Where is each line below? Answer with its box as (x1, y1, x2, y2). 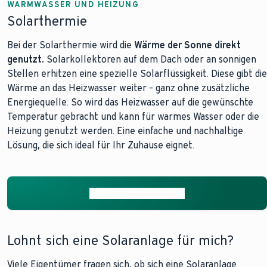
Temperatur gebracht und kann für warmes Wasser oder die (7, 111, 259, 122)
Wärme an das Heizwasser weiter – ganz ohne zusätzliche (7, 82, 250, 94)
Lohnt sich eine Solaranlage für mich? (7, 232, 234, 249)
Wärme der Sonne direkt (134, 39, 241, 51)
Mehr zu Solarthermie (89, 187, 185, 199)
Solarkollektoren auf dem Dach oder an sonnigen (44, 54, 256, 65)
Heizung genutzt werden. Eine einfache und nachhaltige (7, 125, 243, 136)
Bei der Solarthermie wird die (7, 39, 134, 51)
